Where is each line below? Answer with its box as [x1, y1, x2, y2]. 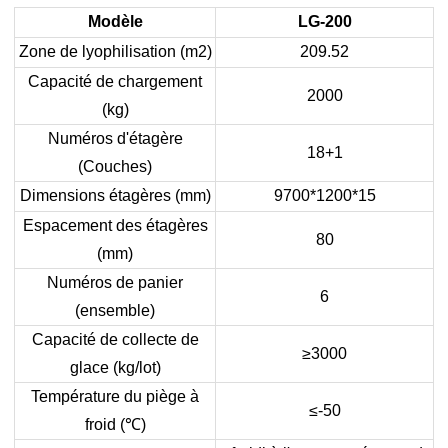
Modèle [87, 12, 143, 30]
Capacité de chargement [28, 72, 202, 90]
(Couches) [78, 157, 152, 175]
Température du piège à [31, 387, 199, 405]
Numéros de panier [47, 273, 183, 291]
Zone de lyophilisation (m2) [18, 42, 212, 60]
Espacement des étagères [22, 216, 208, 234]
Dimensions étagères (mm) [19, 186, 211, 204]
